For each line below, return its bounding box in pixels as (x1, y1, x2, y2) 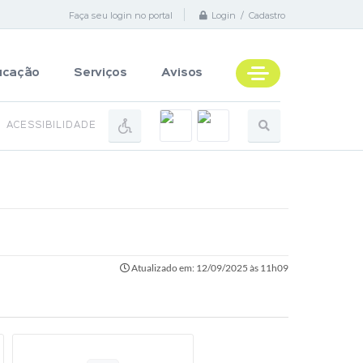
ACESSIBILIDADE (6, 122, 96, 130)
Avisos (160, 68, 203, 78)
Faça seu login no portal (69, 9, 173, 21)
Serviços (74, 68, 127, 78)
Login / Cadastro (211, 10, 285, 22)
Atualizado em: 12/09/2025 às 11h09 (130, 262, 288, 274)
